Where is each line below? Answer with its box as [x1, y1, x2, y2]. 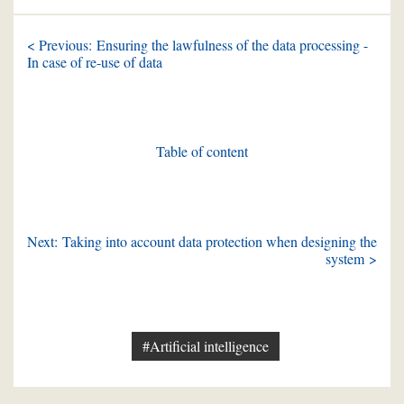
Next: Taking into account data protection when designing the [27, 231, 377, 251]
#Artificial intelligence [142, 335, 269, 355]
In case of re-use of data [27, 52, 162, 72]
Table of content [156, 142, 248, 161]
